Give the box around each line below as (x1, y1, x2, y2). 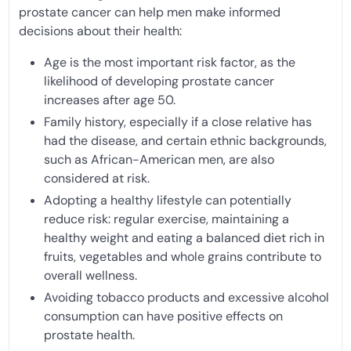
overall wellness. (44, 266, 137, 284)
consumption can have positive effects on (44, 307, 283, 324)
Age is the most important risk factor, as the (44, 53, 295, 71)
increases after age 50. (44, 91, 175, 108)
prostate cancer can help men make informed (19, 3, 280, 20)
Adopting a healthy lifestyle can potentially (44, 191, 291, 208)
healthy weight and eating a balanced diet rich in (44, 229, 324, 246)
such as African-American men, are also (44, 150, 274, 168)
